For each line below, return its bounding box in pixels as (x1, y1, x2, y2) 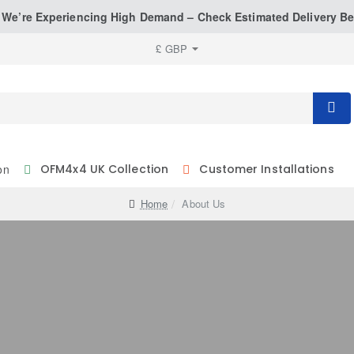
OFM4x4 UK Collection (40, 160, 169, 177)
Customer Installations (199, 160, 334, 177)
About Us (182, 196, 226, 211)
